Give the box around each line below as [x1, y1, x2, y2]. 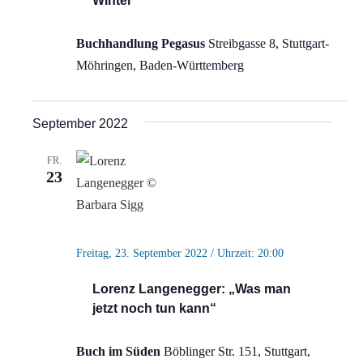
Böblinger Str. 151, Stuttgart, [163, 344, 310, 359]
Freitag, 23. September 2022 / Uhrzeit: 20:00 [75, 247, 284, 260]
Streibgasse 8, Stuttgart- [207, 36, 329, 51]
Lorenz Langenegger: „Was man [92, 282, 291, 297]
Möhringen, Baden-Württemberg [75, 58, 244, 73]
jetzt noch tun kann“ [92, 301, 216, 316]
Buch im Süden [75, 344, 164, 359]
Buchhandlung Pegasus [75, 36, 208, 51]
